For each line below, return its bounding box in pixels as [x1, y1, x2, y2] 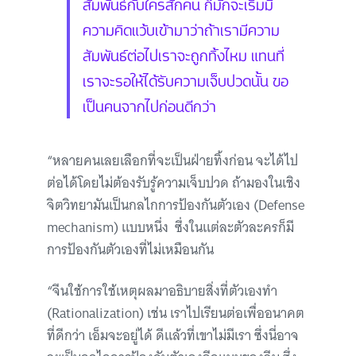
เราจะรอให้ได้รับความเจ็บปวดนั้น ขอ [83, 68, 288, 91]
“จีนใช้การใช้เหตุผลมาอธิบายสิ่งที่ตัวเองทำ [47, 279, 277, 303]
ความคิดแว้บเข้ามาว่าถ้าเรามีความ [83, 17, 280, 41]
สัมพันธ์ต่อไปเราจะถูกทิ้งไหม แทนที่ [83, 42, 284, 66]
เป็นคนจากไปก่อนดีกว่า [83, 93, 216, 117]
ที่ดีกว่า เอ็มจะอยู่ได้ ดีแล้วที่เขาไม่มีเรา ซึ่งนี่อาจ [47, 323, 299, 347]
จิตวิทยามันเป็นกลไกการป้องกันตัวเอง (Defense [47, 193, 304, 217]
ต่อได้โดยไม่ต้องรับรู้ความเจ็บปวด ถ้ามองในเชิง [47, 171, 300, 195]
